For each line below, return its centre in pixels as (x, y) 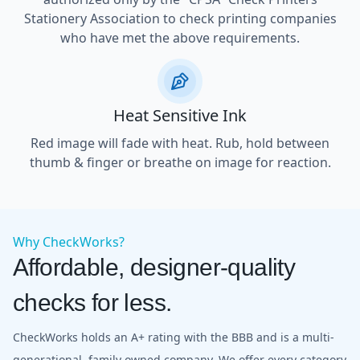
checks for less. (92, 302)
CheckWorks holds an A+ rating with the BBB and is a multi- (174, 337)
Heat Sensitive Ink (180, 115)
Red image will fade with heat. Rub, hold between (180, 143)
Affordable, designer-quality (154, 267)
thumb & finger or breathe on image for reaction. (180, 162)
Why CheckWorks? (69, 241)
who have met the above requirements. (180, 37)
